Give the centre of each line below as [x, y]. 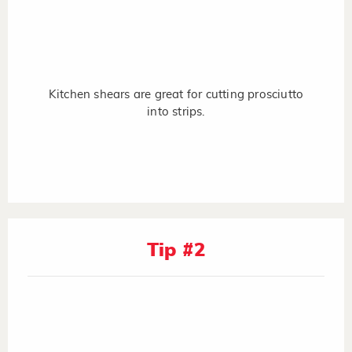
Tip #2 [176, 250]
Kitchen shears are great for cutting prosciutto [176, 94]
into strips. [176, 112]
